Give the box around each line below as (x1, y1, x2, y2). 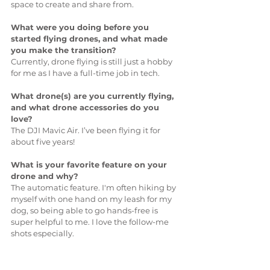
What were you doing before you (11, 22, 151, 32)
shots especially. (11, 228, 74, 238)
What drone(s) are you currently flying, (11, 90, 176, 101)
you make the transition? (11, 45, 116, 55)
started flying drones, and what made (11, 33, 170, 43)
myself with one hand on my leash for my (11, 193, 174, 204)
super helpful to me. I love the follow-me (11, 216, 171, 227)
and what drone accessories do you (11, 102, 162, 112)
